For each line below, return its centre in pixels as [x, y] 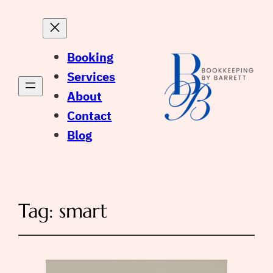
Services [91, 76]
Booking [90, 57]
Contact [90, 115]
